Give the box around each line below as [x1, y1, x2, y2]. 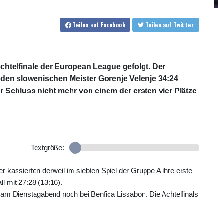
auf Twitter [173, 20, 194, 29]
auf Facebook [90, 20, 125, 29]
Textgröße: [30, 144, 64, 152]
